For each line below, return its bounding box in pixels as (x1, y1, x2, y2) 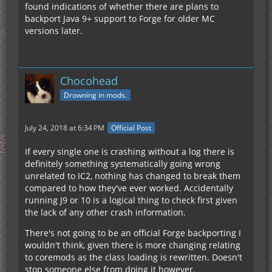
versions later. (25, 25, 83, 36)
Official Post (111, 123, 151, 134)
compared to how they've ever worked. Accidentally (25, 182, 233, 194)
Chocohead (60, 73, 118, 88)
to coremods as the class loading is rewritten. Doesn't (25, 251, 242, 263)
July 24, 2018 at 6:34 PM (25, 123, 104, 134)
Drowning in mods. (64, 89, 127, 100)
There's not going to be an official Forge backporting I (25, 227, 241, 239)
